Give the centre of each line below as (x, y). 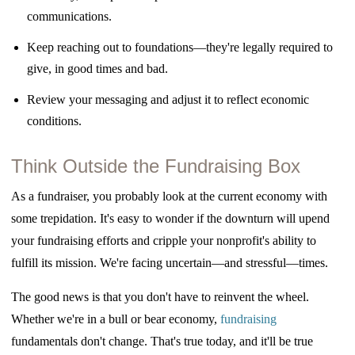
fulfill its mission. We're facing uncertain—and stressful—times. (172, 262)
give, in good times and (86, 68)
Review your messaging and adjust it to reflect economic (168, 99)
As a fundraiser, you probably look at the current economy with (170, 196)
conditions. (55, 120)
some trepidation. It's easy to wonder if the (118, 218)
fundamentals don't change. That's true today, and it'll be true (162, 341)
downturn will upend (278, 218)
